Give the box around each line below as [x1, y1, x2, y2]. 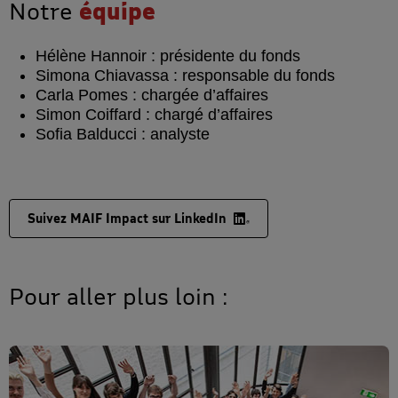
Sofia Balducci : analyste [35, 124, 210, 143]
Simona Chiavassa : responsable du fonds [35, 66, 335, 84]
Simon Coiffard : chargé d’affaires [35, 105, 273, 123]
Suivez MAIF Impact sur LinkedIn [28, 210, 227, 226]
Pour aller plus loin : [9, 282, 227, 309]
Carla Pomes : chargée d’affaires [35, 85, 268, 104]
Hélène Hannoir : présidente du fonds [35, 46, 300, 65]
